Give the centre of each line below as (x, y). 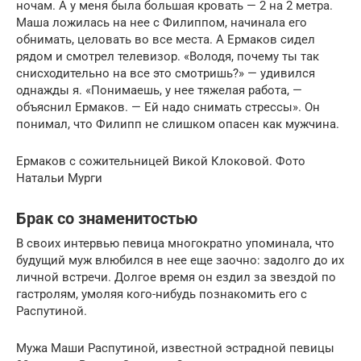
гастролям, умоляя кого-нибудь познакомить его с (162, 294)
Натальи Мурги (59, 178)
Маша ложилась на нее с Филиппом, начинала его (162, 22)
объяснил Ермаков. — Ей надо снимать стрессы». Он (168, 107)
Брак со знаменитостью (107, 219)
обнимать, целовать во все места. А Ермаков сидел (166, 39)
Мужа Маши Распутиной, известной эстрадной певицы (175, 348)
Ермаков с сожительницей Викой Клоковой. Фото (161, 161)
